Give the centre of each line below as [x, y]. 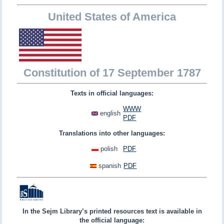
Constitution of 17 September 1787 [112, 73]
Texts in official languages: [112, 93]
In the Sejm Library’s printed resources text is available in [112, 211]
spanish [110, 165]
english [110, 113]
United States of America [112, 17]
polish [109, 148]
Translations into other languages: [112, 133]
